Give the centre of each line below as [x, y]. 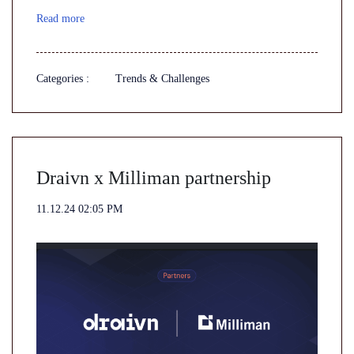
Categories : [63, 79]
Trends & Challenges [162, 79]
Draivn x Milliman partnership [154, 178]
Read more [60, 19]
